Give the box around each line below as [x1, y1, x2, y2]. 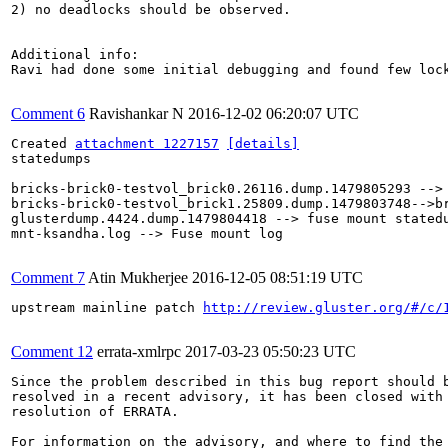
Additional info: [11, 46, 139, 62]
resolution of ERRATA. [11, 403, 179, 419]
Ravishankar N [89, 104, 184, 122]
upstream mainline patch [11, 299, 203, 315]
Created [11, 135, 75, 151]
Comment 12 [11, 342, 93, 360]
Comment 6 [11, 104, 85, 122]
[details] [227, 135, 299, 151]
